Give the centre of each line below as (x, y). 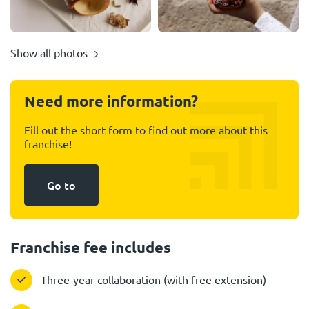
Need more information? (111, 101)
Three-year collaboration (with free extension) (153, 279)
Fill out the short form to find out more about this (146, 130)
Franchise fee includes (91, 247)
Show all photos (49, 52)
